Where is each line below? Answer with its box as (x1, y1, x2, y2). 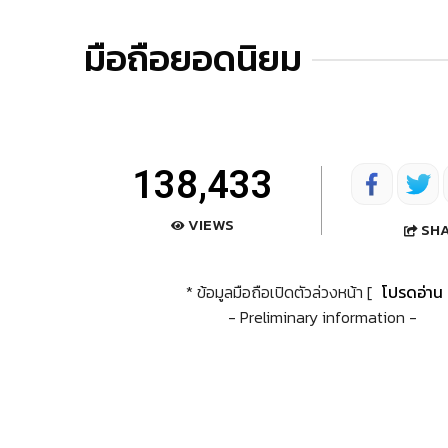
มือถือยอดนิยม (84, 31, 302, 87)
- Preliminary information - (227, 304, 417, 329)
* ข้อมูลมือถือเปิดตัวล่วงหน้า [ (185, 279, 376, 304)
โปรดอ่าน (381, 279, 443, 304)
